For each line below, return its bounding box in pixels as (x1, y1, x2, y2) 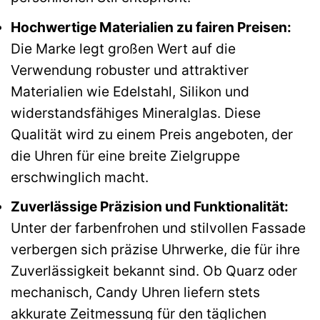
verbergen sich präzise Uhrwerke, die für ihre (11, 241, 300, 259)
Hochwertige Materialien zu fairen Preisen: (11, 18, 291, 36)
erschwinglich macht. (11, 168, 149, 186)
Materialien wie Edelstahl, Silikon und (11, 82, 249, 100)
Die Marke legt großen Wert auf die (11, 39, 236, 57)
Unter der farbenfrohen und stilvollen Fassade (11, 219, 306, 237)
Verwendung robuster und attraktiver (11, 61, 249, 79)
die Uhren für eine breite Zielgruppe (11, 146, 240, 164)
